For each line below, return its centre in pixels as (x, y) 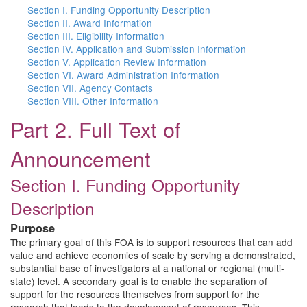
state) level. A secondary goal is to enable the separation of (139, 281)
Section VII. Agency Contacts (90, 88)
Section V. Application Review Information (117, 62)
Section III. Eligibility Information (96, 36)
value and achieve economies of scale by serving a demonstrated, (153, 255)
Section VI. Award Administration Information (123, 75)
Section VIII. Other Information (93, 101)
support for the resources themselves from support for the (135, 294)
